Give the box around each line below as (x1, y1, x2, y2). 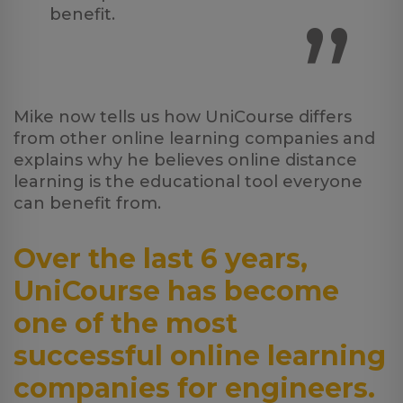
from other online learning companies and (13, 129, 375, 148)
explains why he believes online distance (13, 150, 357, 170)
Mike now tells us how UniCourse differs (13, 107, 352, 127)
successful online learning (13, 339, 386, 372)
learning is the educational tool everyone (13, 172, 363, 192)
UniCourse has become (13, 274, 339, 308)
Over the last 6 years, (13, 242, 308, 275)
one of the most (13, 307, 237, 340)
